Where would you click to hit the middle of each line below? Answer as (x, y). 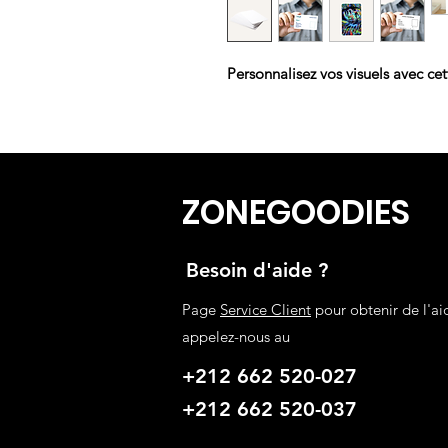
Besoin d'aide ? (257, 269)
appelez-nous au (236, 336)
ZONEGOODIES (296, 212)
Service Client (265, 309)
